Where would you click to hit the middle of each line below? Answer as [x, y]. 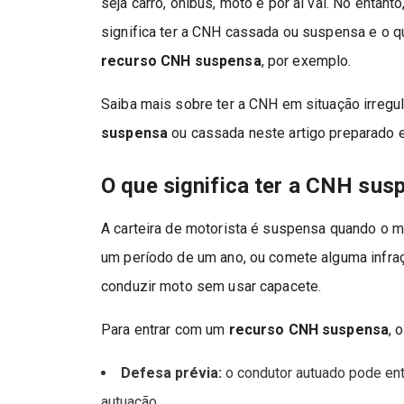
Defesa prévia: [172, 372]
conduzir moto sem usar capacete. [211, 286]
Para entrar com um [165, 329]
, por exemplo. [306, 60]
